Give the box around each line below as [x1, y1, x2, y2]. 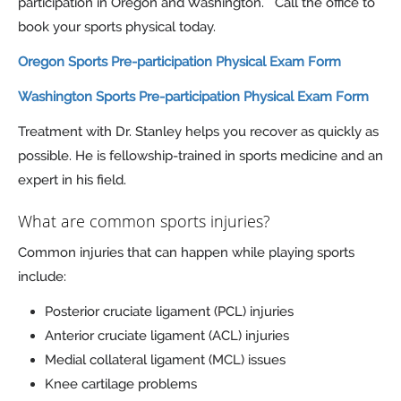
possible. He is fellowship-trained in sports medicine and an [18, 148, 383, 165]
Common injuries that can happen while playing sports [18, 244, 354, 261]
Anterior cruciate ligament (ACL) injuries [45, 328, 289, 345]
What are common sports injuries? [18, 210, 270, 233]
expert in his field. [18, 172, 126, 189]
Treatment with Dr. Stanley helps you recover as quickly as [18, 124, 379, 141]
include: [18, 269, 66, 286]
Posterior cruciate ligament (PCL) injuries [45, 303, 294, 320]
